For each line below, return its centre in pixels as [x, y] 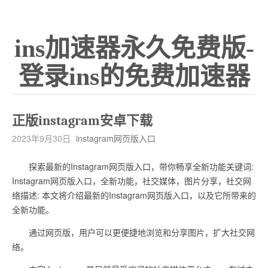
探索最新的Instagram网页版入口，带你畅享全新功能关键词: [133, 166]
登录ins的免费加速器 [134, 77]
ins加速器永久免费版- [134, 48]
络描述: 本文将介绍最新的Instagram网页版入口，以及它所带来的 [134, 195]
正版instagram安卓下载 [82, 121]
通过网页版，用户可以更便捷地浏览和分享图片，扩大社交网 [133, 232]
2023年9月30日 [41, 138]
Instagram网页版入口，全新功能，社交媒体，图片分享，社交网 [132, 181]
